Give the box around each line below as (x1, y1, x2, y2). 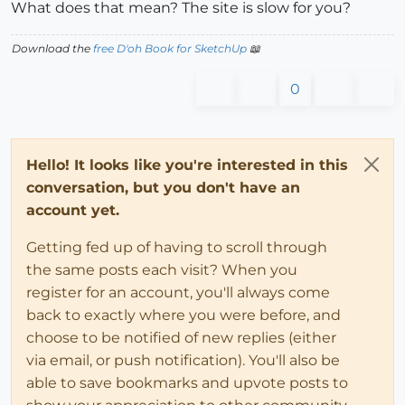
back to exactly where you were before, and (26, 306, 341, 325)
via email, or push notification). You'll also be (26, 352, 340, 370)
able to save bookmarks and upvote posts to (26, 374, 348, 392)
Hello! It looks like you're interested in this (26, 156, 348, 174)
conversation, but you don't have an (26, 179, 300, 197)
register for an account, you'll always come (26, 284, 330, 302)
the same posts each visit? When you (26, 261, 297, 279)
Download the (12, 42, 93, 56)
